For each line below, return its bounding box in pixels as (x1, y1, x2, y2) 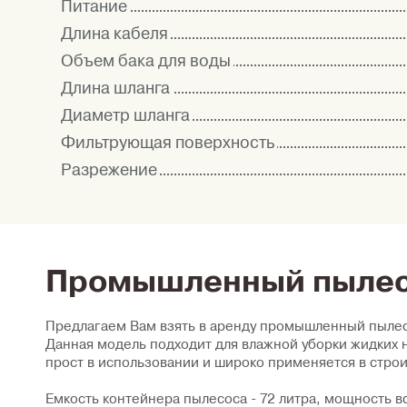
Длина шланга (61, 77, 170, 99)
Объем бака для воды (61, 50, 231, 72)
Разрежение (61, 159, 157, 181)
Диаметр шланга (61, 104, 190, 126)
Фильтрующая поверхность (61, 132, 274, 154)
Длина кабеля (61, 23, 168, 45)
